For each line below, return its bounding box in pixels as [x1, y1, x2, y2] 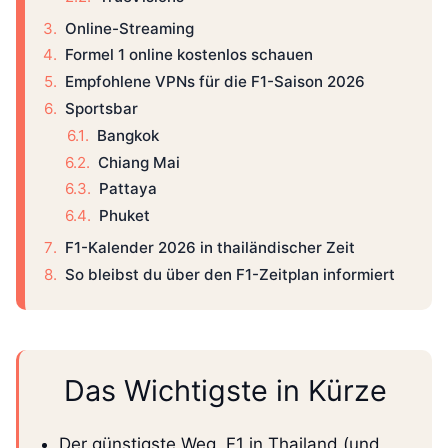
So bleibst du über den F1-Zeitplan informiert [65, 264, 395, 284]
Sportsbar [65, 99, 138, 119]
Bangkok [97, 125, 159, 145]
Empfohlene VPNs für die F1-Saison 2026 [65, 72, 365, 92]
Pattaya [99, 179, 157, 199]
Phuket [99, 206, 150, 226]
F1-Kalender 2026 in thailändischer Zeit [65, 237, 355, 257]
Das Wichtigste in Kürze [64, 373, 387, 409]
